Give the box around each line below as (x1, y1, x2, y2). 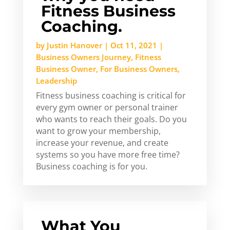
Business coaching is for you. (35, 160, 147, 172)
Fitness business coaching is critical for (35, 89, 186, 101)
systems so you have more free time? (35, 148, 180, 160)
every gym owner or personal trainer (35, 101, 178, 113)
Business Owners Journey (35, 51, 131, 62)
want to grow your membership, (35, 125, 161, 137)
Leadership (35, 75, 77, 86)
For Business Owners (100, 63, 178, 74)
